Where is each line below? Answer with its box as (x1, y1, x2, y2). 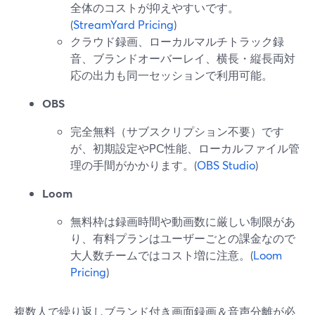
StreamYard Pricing (73, 17, 174, 32)
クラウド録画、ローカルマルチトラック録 (70, 34, 284, 49)
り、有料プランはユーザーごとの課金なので (70, 231, 295, 245)
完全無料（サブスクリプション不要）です (70, 124, 284, 139)
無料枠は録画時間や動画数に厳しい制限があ (70, 214, 295, 229)
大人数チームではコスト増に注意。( (70, 247, 253, 262)
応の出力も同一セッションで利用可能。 (70, 67, 273, 82)
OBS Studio (197, 157, 255, 172)
